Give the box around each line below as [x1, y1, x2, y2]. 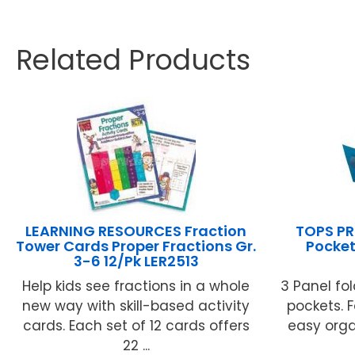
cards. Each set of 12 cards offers [22, 316, 250, 336]
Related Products [16, 40, 250, 80]
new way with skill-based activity [22, 296, 250, 316]
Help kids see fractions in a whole [22, 277, 250, 296]
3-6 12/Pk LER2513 [73, 251, 199, 272]
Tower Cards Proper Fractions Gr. [16, 236, 257, 257]
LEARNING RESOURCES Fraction [25, 221, 247, 242]
